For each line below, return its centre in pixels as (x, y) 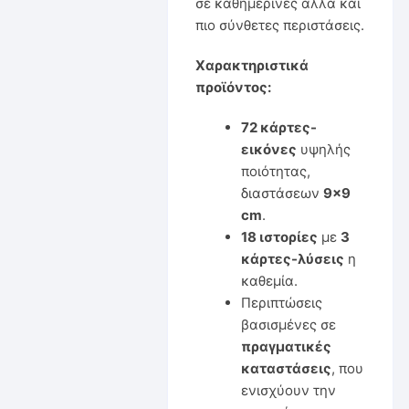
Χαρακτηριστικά (252, 65)
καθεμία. (269, 280)
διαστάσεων (282, 193)
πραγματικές (286, 346)
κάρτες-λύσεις (292, 258)
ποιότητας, (275, 171)
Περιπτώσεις (281, 302)
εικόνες (268, 149)
